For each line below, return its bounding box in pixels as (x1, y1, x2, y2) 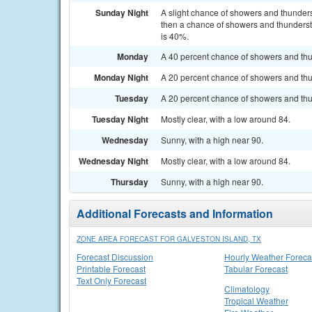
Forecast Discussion (77, 251, 153, 263)
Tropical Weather (224, 295, 288, 306)
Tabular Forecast (224, 263, 288, 274)
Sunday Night (95, 6, 148, 19)
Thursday (111, 175, 148, 188)
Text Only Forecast (77, 274, 146, 286)
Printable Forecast (77, 263, 146, 274)
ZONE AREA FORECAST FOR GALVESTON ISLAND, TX (77, 234, 261, 244)
